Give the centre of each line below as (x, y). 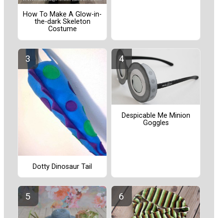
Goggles (156, 123)
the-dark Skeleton (62, 22)
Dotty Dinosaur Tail (62, 166)
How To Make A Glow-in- (62, 15)
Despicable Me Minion (156, 115)
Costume (62, 29)
